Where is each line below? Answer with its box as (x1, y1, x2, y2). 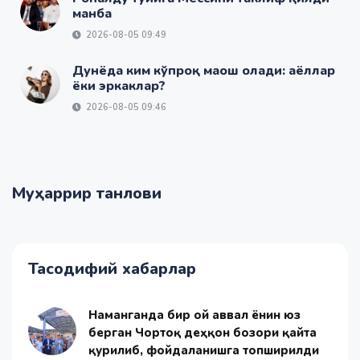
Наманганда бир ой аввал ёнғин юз (88, 307, 301, 324)
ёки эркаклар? (72, 77, 166, 96)
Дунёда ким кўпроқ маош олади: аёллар (72, 62, 335, 80)
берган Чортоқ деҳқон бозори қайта (88, 325, 317, 342)
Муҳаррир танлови (12, 182, 162, 205)
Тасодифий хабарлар (28, 258, 196, 280)
